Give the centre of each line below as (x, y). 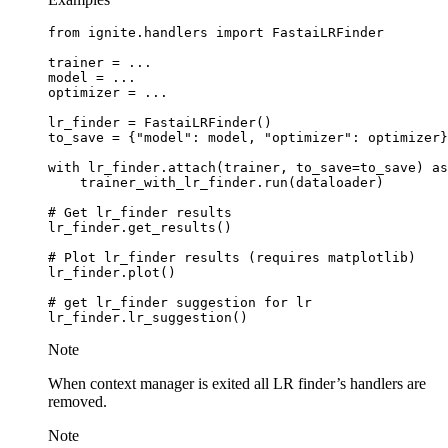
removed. (77, 401)
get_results (172, 227)
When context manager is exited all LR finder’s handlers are (237, 383)
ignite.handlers (148, 32)
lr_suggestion (180, 317)
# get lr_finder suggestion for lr (180, 302)
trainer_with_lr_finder (168, 182)
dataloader (336, 182)
